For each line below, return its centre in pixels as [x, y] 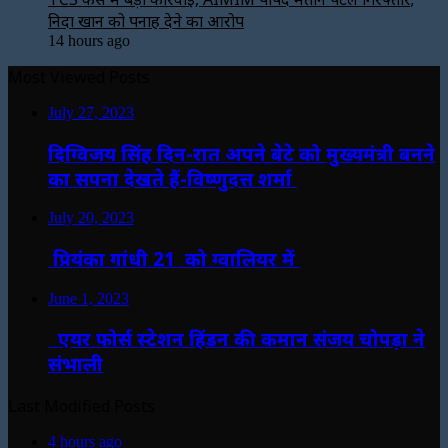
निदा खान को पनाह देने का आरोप [146, 20]
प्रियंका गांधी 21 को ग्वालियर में [174, 258]
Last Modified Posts [81, 406]
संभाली [75, 364]
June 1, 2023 [88, 298]
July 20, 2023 [91, 218]
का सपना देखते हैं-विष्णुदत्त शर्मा [172, 178]
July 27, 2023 [91, 112]
